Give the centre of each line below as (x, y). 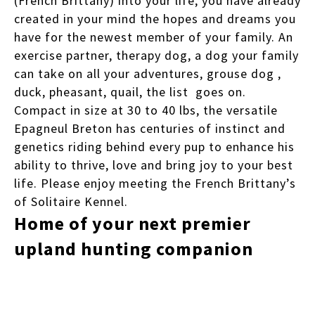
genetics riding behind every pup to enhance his (154, 147)
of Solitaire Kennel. (73, 201)
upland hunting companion (134, 249)
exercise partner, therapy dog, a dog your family (156, 55)
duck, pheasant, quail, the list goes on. (130, 92)
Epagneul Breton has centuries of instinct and (150, 128)
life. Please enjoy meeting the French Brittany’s (155, 183)
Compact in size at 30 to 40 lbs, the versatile (146, 110)
